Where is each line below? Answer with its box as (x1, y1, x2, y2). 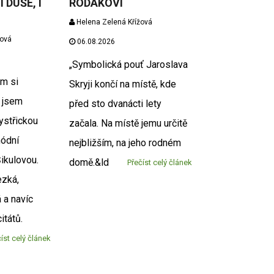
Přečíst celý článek (127, 158, 192, 168)
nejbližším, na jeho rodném (69, 137, 182, 149)
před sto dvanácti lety (69, 98, 162, 110)
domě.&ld (69, 157, 109, 169)
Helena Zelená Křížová (75, 18, 153, 27)
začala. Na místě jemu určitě (69, 117, 188, 130)
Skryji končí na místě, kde (69, 78, 177, 91)
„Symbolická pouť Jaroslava (69, 59, 188, 71)
